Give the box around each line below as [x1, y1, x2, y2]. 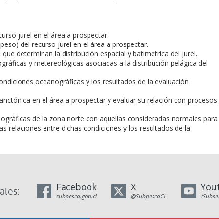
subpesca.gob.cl [56, 192, 97, 200]
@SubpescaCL [131, 192, 167, 200]
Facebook [56, 181, 97, 193]
